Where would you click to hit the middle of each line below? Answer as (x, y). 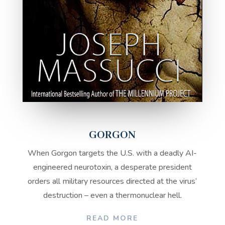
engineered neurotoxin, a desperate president (112, 167)
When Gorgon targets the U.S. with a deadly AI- (113, 153)
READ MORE (113, 218)
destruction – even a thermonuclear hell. (112, 196)
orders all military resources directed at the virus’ (113, 182)
